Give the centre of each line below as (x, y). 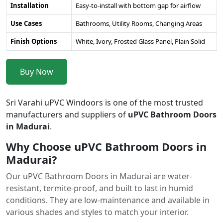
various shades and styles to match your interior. (97, 212)
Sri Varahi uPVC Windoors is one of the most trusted (105, 102)
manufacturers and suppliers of (67, 114)
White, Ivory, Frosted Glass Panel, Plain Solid (140, 41)
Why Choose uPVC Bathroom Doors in (106, 146)
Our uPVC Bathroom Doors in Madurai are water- (99, 176)
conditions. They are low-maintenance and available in (108, 200)
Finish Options (34, 41)
